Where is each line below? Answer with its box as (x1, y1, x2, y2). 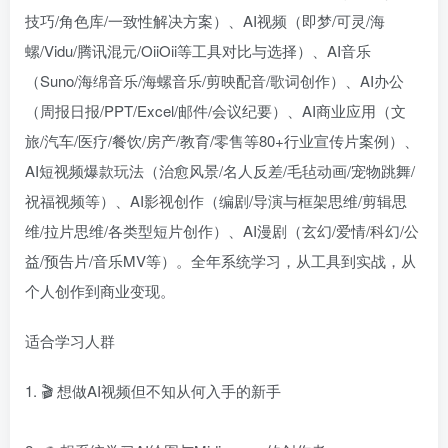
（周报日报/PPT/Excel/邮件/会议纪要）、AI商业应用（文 (25, 100, 406, 121)
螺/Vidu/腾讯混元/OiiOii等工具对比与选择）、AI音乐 (25, 40, 371, 61)
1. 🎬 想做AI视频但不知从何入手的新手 (25, 380, 281, 401)
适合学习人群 (25, 330, 115, 351)
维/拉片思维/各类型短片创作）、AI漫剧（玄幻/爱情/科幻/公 (25, 220, 419, 241)
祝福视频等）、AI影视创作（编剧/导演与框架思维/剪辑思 (25, 190, 407, 211)
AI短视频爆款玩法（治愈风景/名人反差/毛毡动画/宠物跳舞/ (25, 160, 415, 181)
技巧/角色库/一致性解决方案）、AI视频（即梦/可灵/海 (25, 10, 385, 31)
